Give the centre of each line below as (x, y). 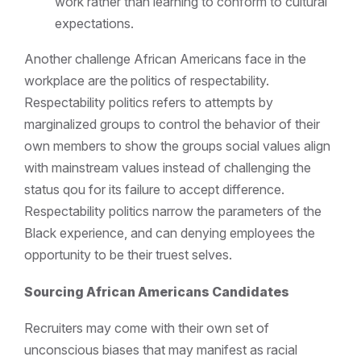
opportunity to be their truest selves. (128, 255)
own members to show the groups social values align (177, 146)
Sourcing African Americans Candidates (157, 291)
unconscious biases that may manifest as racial (161, 349)
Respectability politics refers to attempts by (149, 103)
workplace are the (76, 81)
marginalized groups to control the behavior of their (172, 124)
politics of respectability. (200, 81)
